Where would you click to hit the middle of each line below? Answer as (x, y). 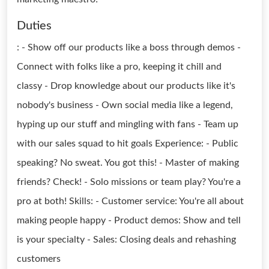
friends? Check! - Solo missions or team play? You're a (129, 182)
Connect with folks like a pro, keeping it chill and (119, 67)
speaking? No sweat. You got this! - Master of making (128, 163)
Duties (34, 26)
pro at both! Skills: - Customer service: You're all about (130, 201)
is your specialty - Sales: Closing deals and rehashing (126, 240)
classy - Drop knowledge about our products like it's (126, 86)
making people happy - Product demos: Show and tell (129, 220)
